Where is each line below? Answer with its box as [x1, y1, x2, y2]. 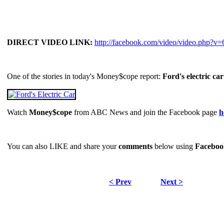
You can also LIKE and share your [7, 142, 118, 151]
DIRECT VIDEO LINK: [7, 38, 92, 47]
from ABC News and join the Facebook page [72, 108, 219, 117]
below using [152, 142, 195, 151]
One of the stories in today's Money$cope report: [7, 72, 162, 81]
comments [118, 142, 152, 151]
